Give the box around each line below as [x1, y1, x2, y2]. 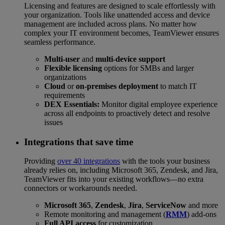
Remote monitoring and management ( [44, 210, 166, 219]
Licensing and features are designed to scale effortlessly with [24, 1, 215, 10]
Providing [24, 157, 57, 166]
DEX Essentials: [44, 99, 99, 108]
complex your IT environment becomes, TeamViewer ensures [24, 28, 219, 37]
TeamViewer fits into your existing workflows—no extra [24, 175, 203, 184]
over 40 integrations [57, 157, 120, 166]
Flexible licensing [44, 63, 102, 72]
